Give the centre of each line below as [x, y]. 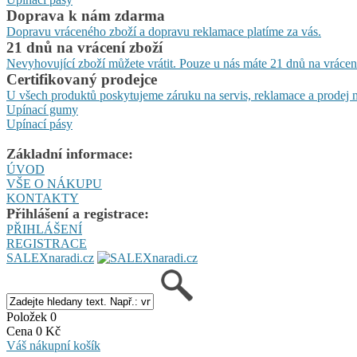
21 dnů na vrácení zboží [84, 47]
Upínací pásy [39, 124]
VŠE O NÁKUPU [54, 184]
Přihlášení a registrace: [78, 214]
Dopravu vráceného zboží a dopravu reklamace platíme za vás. [164, 31]
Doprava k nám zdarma [86, 16]
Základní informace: [70, 154]
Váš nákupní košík [53, 345]
